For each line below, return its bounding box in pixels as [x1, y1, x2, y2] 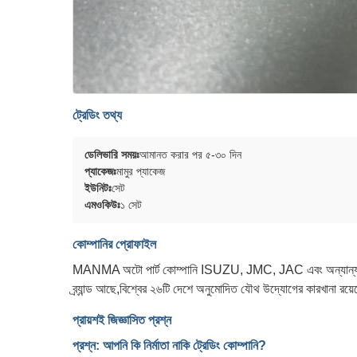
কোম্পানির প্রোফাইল [73, 237, 156, 251]
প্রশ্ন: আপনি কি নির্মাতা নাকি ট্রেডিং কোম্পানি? [73, 339, 266, 352]
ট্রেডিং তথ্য [73, 108, 122, 122]
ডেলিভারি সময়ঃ [84, 148, 139, 161]
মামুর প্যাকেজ [116, 165, 165, 178]
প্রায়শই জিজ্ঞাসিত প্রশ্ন [73, 313, 171, 327]
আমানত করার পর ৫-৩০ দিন [139, 148, 241, 161]
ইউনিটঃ [84, 182, 112, 194]
